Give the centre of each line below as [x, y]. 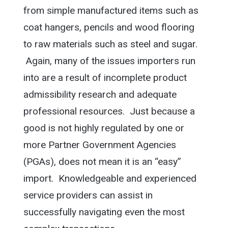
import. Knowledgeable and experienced [110, 179]
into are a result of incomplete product [105, 78]
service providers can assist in [88, 195]
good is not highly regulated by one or [104, 128]
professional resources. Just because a [109, 111]
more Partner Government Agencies [99, 145]
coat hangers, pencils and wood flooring [109, 27]
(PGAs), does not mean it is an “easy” [102, 162]
